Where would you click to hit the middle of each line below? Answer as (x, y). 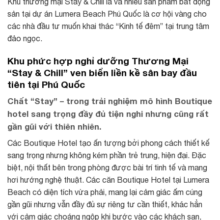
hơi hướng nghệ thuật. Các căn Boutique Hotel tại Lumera (108, 180)
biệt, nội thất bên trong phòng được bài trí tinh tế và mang (107, 168)
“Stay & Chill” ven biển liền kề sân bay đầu (102, 72)
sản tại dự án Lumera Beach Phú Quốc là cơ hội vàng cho (107, 14)
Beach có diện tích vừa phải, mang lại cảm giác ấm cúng (105, 192)
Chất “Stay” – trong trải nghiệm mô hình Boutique (110, 101)
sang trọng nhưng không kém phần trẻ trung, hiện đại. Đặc (107, 155)
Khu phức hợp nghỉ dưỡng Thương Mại (98, 60)
